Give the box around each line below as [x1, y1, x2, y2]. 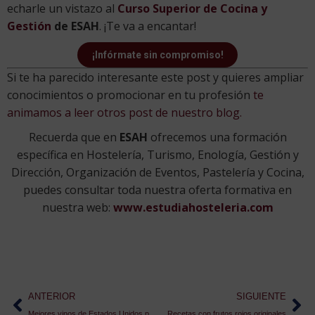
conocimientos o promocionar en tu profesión [7, 87, 253, 103]
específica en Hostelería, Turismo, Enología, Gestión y [16, 147, 299, 163]
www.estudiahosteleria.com [112, 200, 274, 216]
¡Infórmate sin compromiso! [91, 49, 224, 61]
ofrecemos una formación [147, 129, 287, 146]
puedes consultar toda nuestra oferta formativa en [23, 182, 292, 198]
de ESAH [51, 18, 99, 34]
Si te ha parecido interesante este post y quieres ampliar [7, 70, 304, 86]
